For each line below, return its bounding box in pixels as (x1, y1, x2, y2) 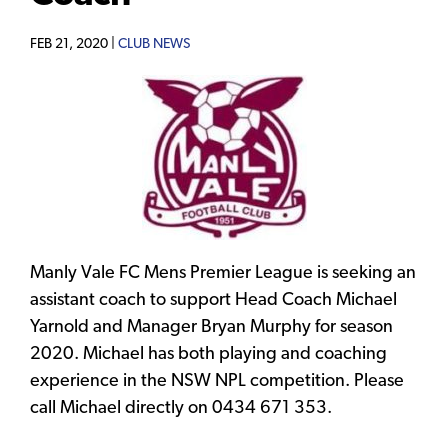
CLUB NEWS (118, 36, 190, 52)
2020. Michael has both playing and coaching (30, 344, 387, 364)
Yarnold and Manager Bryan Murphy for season (30, 317, 393, 337)
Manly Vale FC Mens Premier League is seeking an (30, 263, 416, 283)
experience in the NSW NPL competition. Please (30, 371, 404, 391)
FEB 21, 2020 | (30, 36, 118, 52)
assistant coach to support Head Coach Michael (30, 290, 397, 310)
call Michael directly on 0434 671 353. (30, 398, 332, 418)
